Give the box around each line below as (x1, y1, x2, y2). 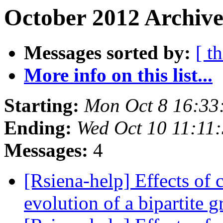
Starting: (4, 95, 79, 116)
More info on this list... (24, 64, 213, 86)
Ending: (4, 117, 72, 139)
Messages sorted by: (24, 42, 191, 64)
